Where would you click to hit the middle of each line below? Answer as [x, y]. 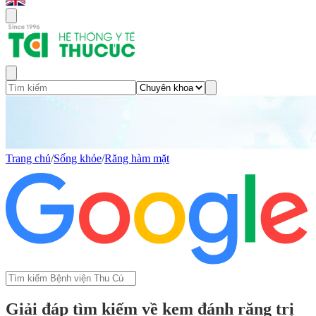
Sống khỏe [78, 158]
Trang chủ [28, 158]
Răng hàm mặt [137, 158]
